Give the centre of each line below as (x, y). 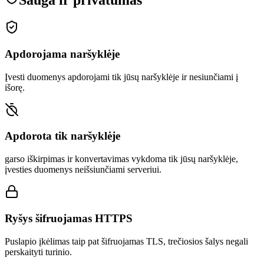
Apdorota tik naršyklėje (62, 136)
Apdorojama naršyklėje (62, 54)
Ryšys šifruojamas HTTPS (69, 218)
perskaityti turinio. (38, 252)
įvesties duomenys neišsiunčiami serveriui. (83, 170)
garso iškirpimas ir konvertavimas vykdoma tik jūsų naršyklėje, (121, 159)
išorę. (15, 87)
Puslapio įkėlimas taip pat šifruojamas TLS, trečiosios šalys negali (126, 241)
